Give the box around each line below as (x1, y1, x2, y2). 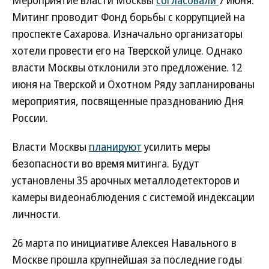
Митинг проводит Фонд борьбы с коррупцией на (12, 10, 245, 24)
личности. (12, 207, 61, 221)
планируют (89, 139, 142, 154)
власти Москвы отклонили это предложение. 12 (12, 60, 242, 74)
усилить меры (142, 139, 210, 154)
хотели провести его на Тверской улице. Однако (12, 43, 243, 58)
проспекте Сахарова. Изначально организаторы (12, 26, 243, 41)
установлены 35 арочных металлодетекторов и (12, 173, 240, 187)
